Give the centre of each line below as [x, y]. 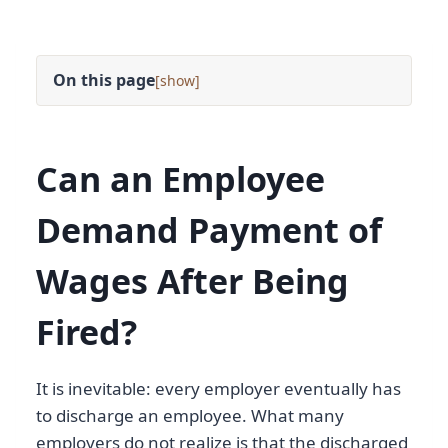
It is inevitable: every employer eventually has [218, 389]
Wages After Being [192, 281]
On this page [104, 80]
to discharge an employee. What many [190, 416]
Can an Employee [180, 179]
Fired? [86, 332]
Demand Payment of [209, 230]
